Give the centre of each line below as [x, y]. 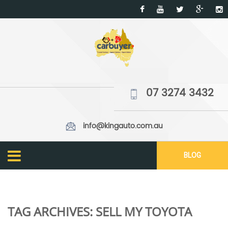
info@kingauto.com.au [123, 126]
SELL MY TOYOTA [144, 212]
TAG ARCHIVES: [52, 212]
